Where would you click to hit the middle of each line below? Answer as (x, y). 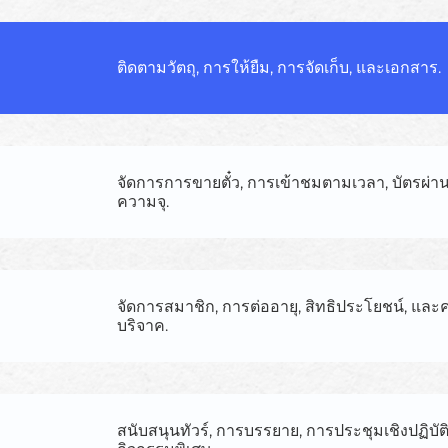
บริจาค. (143, 325)
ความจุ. (143, 201)
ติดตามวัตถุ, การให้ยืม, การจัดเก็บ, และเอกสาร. (279, 67)
